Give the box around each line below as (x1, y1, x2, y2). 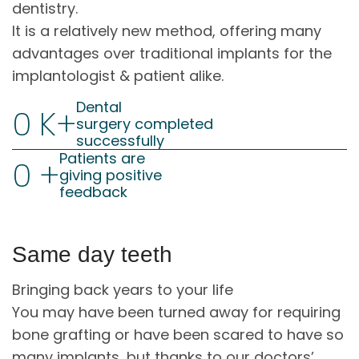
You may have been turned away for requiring (12, 302, 341, 323)
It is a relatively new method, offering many (12, 21, 321, 41)
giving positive (59, 165, 162, 186)
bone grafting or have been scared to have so (12, 325, 344, 345)
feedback (59, 182, 127, 203)
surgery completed (76, 114, 213, 135)
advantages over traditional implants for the (12, 43, 332, 63)
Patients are (59, 148, 145, 169)
